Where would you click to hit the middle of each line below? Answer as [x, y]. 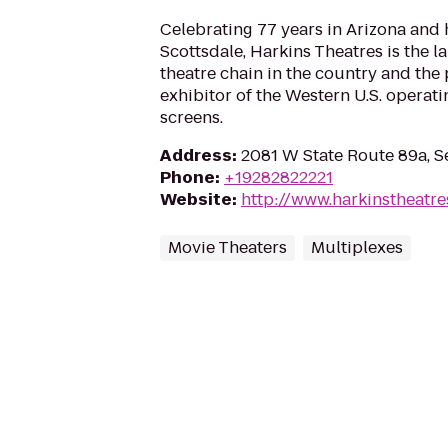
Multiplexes [357, 247]
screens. [191, 117]
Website [196, 199]
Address [196, 155]
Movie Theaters [227, 247]
